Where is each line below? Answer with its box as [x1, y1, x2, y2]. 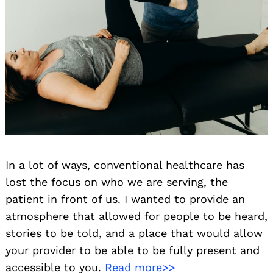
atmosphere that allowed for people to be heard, [5, 210, 268, 223]
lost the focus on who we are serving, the [5, 175, 228, 189]
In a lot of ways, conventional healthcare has [5, 158, 244, 172]
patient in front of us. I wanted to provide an [5, 193, 245, 206]
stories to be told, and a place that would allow [5, 227, 263, 240]
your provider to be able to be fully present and [5, 244, 260, 257]
